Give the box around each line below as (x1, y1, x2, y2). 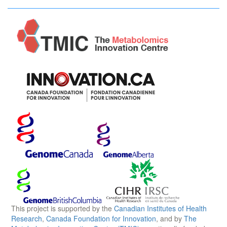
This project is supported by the (11, 203, 114, 213)
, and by (156, 213, 184, 223)
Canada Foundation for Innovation (46, 213, 156, 223)
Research (11, 213, 42, 223)
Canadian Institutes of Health (114, 203, 207, 213)
